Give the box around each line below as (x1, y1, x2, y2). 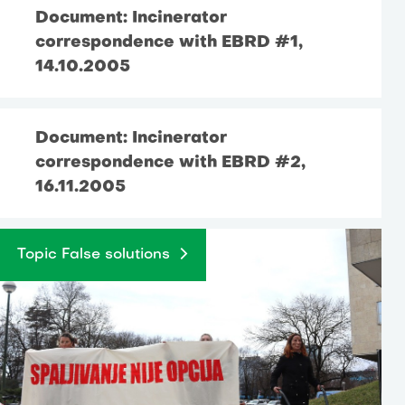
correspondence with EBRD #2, (35, 155, 306, 171)
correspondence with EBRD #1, (35, 34, 304, 51)
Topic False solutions (17, 247, 171, 262)
